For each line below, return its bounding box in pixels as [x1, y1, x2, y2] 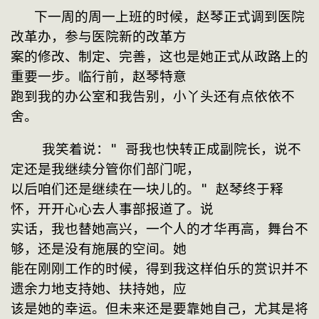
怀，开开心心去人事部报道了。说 [11, 202, 214, 217]
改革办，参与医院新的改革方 [11, 28, 187, 44]
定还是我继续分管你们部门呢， [11, 162, 200, 177]
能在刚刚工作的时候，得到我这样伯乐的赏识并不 [11, 261, 308, 277]
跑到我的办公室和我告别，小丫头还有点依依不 [11, 88, 295, 104]
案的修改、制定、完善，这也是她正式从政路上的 [11, 48, 308, 64]
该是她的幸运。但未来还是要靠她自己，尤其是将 [11, 301, 308, 317]
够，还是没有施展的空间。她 [11, 241, 187, 257]
